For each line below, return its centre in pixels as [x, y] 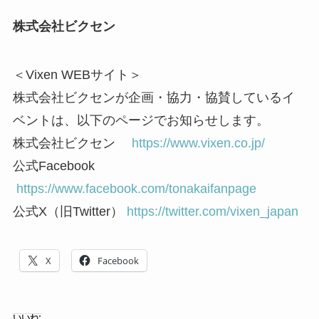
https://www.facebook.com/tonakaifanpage [136, 188]
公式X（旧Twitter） [69, 211]
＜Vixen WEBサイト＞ [77, 74]
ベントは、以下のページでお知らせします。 [141, 120]
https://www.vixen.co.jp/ [198, 143]
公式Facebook [66, 166]
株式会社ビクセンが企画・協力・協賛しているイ [153, 97]
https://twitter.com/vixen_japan [212, 211]
